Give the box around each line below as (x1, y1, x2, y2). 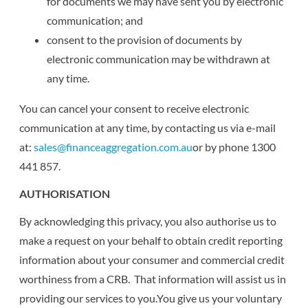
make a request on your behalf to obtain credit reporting (19, 233, 283, 247)
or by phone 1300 (192, 140, 276, 153)
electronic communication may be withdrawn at (47, 52, 271, 65)
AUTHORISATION (19, 186, 111, 200)
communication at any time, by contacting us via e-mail (19, 120, 276, 134)
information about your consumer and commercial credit (19, 252, 285, 266)
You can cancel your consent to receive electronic (19, 101, 250, 115)
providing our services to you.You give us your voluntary (19, 291, 283, 305)
